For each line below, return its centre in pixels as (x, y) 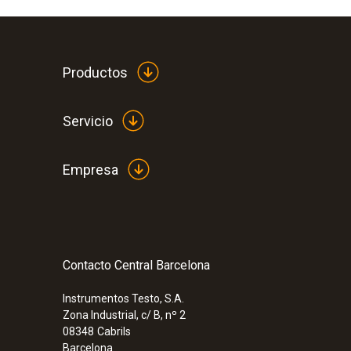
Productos (95, 72)
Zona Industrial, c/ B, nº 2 (124, 315)
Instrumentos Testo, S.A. (123, 299)
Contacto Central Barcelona (136, 265)
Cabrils (114, 331)
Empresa (90, 169)
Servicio (88, 121)
